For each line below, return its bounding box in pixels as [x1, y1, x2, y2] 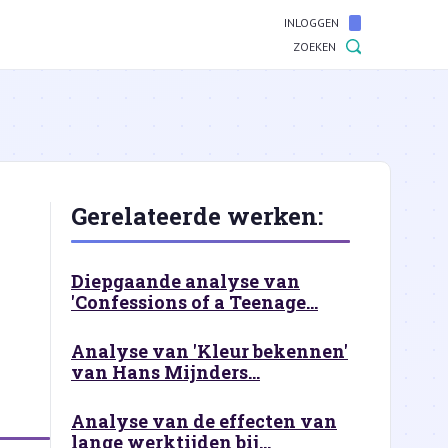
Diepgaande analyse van [71, 269, 300, 293]
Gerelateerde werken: [71, 200, 323, 232]
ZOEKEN [293, 39, 336, 54]
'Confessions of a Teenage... [71, 290, 318, 314]
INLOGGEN [284, 15, 339, 30]
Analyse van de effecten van [71, 409, 337, 433]
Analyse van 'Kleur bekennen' [71, 339, 348, 363]
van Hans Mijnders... [71, 360, 260, 384]
